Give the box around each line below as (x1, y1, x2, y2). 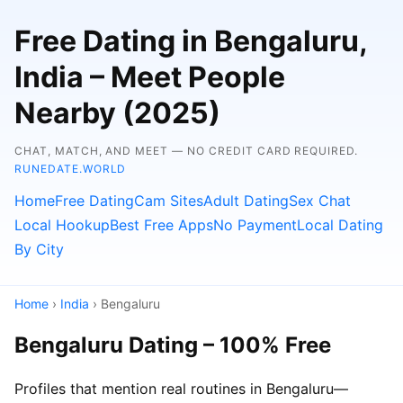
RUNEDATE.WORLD (14, 162, 127, 175)
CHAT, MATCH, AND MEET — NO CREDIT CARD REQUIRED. (14, 144, 359, 157)
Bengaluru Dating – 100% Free (14, 331, 331, 358)
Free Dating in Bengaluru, (14, 23, 367, 58)
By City (14, 240, 64, 258)
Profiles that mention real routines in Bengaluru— (14, 379, 348, 398)
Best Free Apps (110, 216, 213, 234)
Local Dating (297, 216, 383, 234)
